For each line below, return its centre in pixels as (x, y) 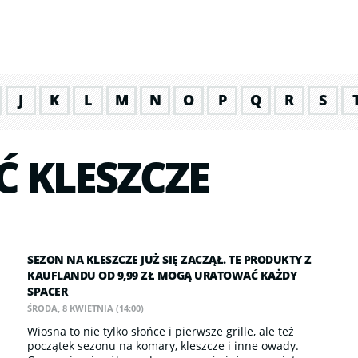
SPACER (47, 291)
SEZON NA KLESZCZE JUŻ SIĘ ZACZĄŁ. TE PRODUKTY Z (169, 259)
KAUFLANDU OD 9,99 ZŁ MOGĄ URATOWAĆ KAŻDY (162, 275)
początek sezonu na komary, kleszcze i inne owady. (163, 346)
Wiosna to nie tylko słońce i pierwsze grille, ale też (161, 331)
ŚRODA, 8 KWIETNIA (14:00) (86, 308)
